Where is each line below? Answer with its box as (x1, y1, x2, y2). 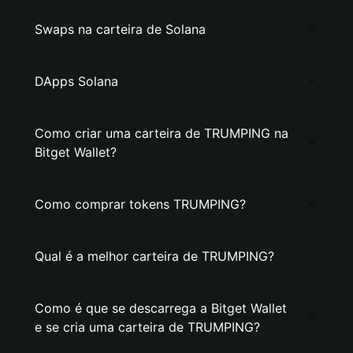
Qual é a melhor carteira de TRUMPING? (35, 248, 274, 264)
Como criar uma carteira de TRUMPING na (35, 125, 288, 141)
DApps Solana (35, 73, 118, 89)
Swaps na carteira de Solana (35, 21, 206, 37)
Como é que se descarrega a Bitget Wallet (35, 300, 287, 316)
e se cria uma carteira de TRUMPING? (35, 319, 260, 335)
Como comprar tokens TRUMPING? (35, 196, 246, 212)
